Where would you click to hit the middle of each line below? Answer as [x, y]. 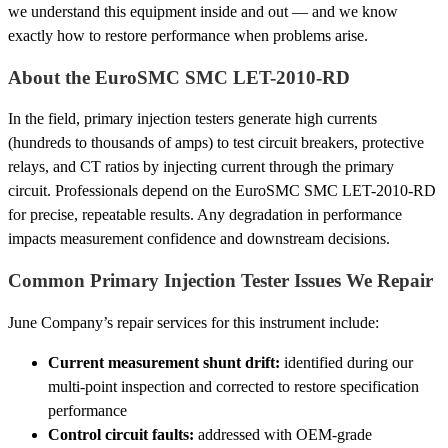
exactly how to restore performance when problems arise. [188, 36]
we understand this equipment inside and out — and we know [203, 12]
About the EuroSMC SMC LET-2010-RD [179, 77]
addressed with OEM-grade [283, 434]
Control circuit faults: [121, 434]
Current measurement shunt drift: [164, 362]
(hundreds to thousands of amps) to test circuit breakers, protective [216, 143]
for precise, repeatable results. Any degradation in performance [205, 215]
